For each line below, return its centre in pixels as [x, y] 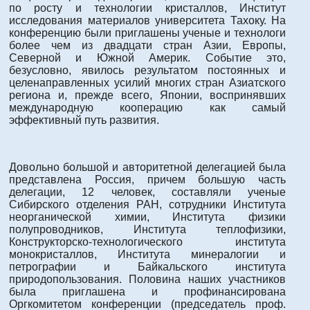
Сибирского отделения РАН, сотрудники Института [147, 204]
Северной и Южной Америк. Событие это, [147, 57]
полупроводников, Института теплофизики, [147, 229]
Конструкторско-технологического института [147, 241]
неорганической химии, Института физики [147, 217]
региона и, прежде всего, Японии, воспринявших [147, 95]
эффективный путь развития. [84, 120]
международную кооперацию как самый [147, 107]
